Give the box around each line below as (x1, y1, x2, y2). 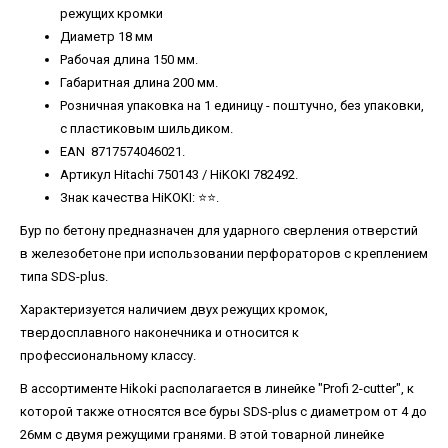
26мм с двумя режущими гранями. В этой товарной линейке (20, 427, 384, 442)
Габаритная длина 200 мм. (60, 75, 218, 90)
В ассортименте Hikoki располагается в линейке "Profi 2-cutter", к (20, 381, 414, 396)
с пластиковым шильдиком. (60, 121, 233, 136)
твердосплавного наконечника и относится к (20, 325, 299, 340)
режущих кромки (60, 6, 163, 21)
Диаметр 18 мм (60, 29, 153, 44)
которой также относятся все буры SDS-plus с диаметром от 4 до (20, 404, 427, 419)
